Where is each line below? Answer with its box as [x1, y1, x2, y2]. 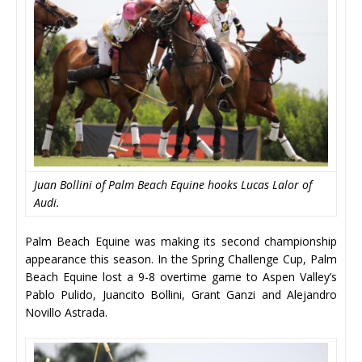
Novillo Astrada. [25, 304, 107, 320]
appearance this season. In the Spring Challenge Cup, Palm [25, 250, 337, 267]
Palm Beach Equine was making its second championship [25, 233, 337, 249]
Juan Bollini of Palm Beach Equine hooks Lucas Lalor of [34, 176, 312, 192]
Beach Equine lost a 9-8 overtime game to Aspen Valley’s [25, 268, 337, 284]
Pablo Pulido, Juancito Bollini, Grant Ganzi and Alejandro [25, 286, 337, 302]
